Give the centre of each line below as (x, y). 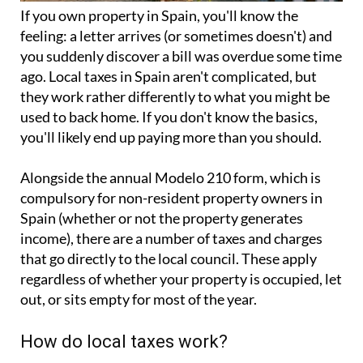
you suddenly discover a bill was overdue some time (181, 56)
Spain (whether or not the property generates (162, 218)
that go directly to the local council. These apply (169, 259)
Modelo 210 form (209, 178)
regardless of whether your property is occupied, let (181, 279)
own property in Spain (128, 16)
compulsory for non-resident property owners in (171, 198)
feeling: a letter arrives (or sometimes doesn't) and (176, 36)
